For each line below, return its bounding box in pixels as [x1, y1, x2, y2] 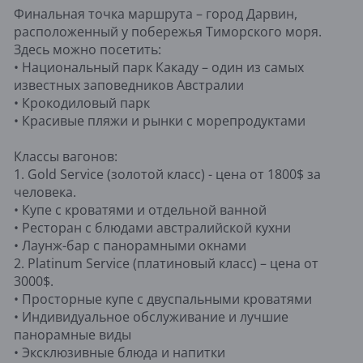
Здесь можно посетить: [14, 40, 161, 58]
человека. [14, 182, 76, 201]
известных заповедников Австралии [14, 75, 244, 94]
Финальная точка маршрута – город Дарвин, [14, 4, 297, 23]
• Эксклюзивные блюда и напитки [14, 343, 225, 361]
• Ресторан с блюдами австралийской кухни [14, 218, 291, 237]
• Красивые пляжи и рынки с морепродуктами [14, 111, 305, 130]
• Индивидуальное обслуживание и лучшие [14, 307, 288, 326]
